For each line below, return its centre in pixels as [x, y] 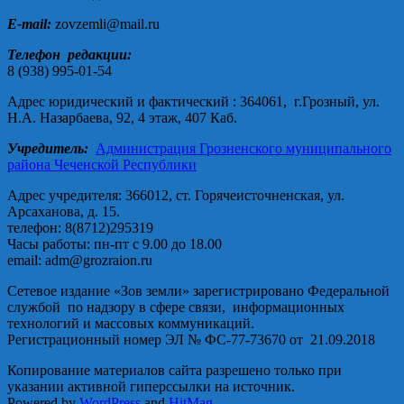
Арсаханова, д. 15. [64, 212]
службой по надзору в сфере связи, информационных [176, 308]
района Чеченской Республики [102, 165]
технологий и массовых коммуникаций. [131, 324]
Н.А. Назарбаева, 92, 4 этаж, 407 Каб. [122, 118]
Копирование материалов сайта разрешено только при [174, 371]
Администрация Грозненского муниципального [243, 149]
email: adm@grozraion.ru [80, 261]
